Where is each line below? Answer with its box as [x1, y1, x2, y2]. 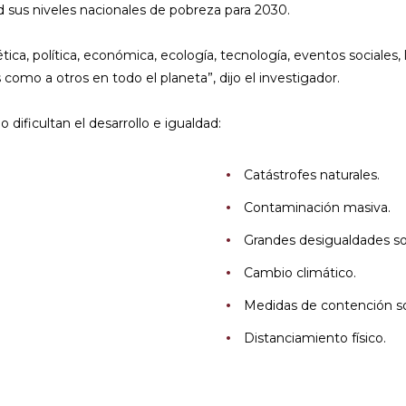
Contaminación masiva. [244, 199, 391, 217]
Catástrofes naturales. [244, 167, 380, 184]
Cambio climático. [244, 265, 356, 282]
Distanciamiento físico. [244, 330, 386, 347]
